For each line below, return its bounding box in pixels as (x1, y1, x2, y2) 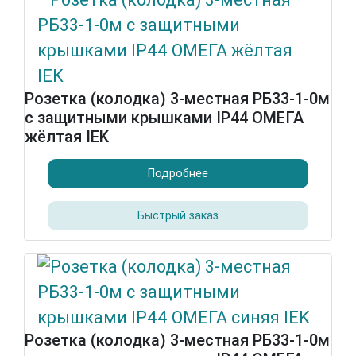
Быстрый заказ (137, 208, 219, 222)
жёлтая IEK (25, 127, 109, 146)
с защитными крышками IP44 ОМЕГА (25, 108, 304, 127)
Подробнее (148, 166, 208, 180)
